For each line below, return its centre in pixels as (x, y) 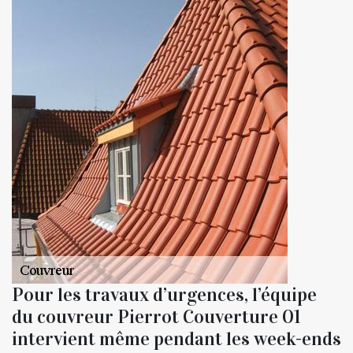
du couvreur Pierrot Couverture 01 (156, 316)
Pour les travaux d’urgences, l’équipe (164, 294)
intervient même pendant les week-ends (176, 338)
